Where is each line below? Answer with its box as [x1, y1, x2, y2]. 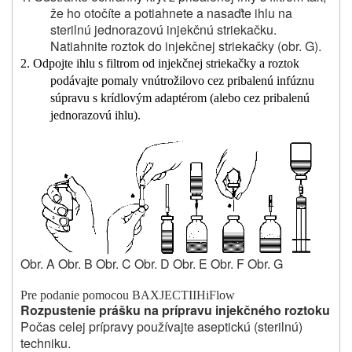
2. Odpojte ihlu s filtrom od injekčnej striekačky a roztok [20, 57, 299, 71]
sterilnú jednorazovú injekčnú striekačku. [49, 20, 277, 39]
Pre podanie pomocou [20, 288, 129, 302]
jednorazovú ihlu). [49, 108, 141, 123]
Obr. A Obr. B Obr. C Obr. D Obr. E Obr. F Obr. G [20, 255, 283, 273]
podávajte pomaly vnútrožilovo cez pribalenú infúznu [49, 74, 314, 88]
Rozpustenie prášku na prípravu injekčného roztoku [20, 301, 330, 320]
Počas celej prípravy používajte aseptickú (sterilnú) [20, 317, 302, 336]
